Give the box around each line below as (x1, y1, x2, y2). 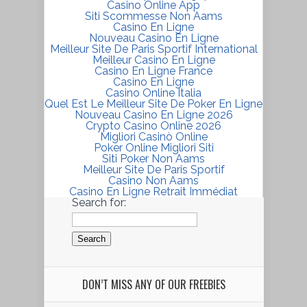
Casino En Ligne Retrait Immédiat (69, 184, 238, 198)
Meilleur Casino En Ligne (92, 53, 215, 66)
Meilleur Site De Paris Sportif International (49, 42, 258, 56)
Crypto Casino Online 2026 (86, 119, 221, 132)
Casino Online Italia (106, 86, 201, 99)
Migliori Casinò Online (99, 130, 208, 143)
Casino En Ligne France (95, 64, 212, 77)
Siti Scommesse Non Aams (84, 9, 223, 23)
